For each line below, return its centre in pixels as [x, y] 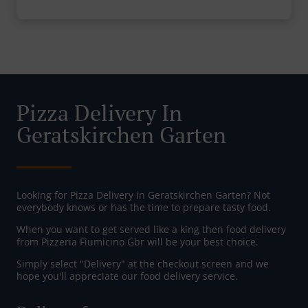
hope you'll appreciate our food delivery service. [127, 276]
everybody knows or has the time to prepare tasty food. [144, 208]
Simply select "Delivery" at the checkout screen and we [143, 264]
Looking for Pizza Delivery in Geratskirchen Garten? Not [143, 195]
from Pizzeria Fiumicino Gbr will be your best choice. [137, 242]
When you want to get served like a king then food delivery [151, 230]
